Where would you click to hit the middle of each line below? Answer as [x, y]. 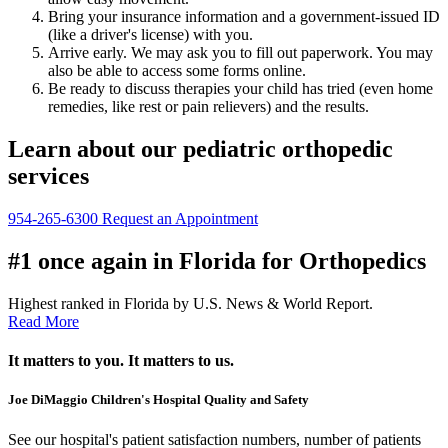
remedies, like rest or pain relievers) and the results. [208, 107]
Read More [43, 321]
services [48, 176]
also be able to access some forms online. [177, 71]
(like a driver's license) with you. [150, 35]
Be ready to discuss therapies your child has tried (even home [240, 89]
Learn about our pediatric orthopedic [200, 149]
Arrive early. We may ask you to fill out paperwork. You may [240, 53]
